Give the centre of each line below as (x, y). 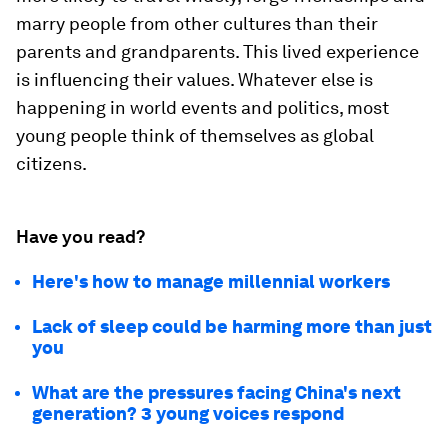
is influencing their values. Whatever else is (194, 79)
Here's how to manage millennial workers (211, 281)
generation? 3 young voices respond (188, 413)
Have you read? (80, 236)
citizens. (51, 163)
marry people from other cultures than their (197, 23)
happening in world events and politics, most (202, 107)
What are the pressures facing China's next (216, 392)
